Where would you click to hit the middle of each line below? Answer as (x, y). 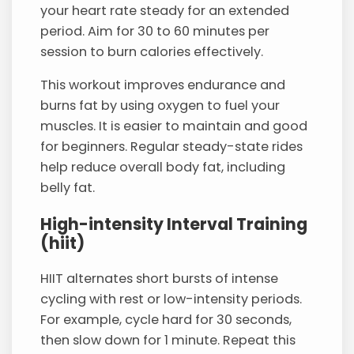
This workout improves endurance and (163, 85)
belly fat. (68, 188)
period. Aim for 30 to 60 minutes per (155, 31)
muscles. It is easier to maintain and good (174, 126)
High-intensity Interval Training (174, 224)
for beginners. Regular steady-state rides (172, 147)
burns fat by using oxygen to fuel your (160, 106)
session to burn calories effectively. (152, 51)
